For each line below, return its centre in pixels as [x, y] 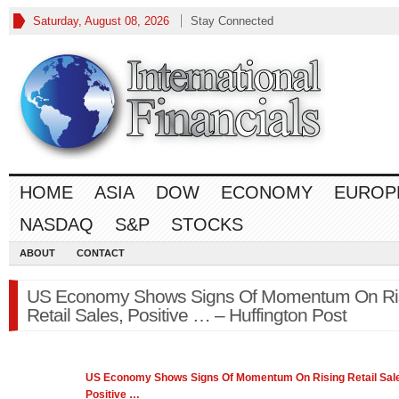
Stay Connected [232, 21]
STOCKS [207, 224]
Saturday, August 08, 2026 [101, 21]
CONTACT [101, 253]
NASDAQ [57, 224]
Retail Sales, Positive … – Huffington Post [187, 315]
